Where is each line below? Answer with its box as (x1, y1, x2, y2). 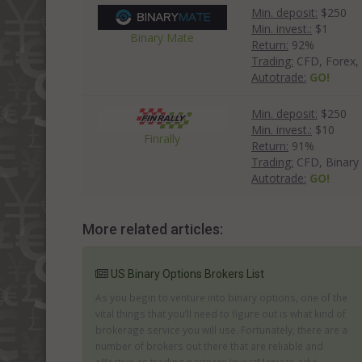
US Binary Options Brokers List (111, 267, 264, 280)
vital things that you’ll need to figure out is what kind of (95, 307, 346, 320)
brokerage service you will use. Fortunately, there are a (95, 323, 347, 336)
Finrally (144, 130, 180, 146)
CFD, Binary (293, 154, 359, 170)
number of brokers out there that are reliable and (95, 339, 323, 352)
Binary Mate (130, 29, 194, 45)
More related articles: (82, 221, 223, 238)
